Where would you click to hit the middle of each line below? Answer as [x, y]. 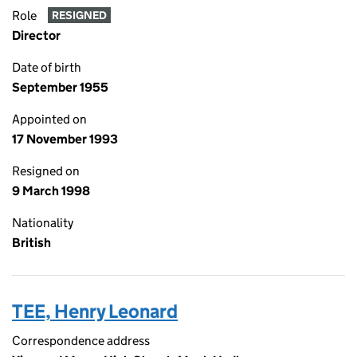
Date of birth [47, 67]
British [31, 243]
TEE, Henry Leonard [95, 311]
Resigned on [46, 171]
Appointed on [49, 119]
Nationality [43, 223]
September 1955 [60, 87]
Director [36, 35]
